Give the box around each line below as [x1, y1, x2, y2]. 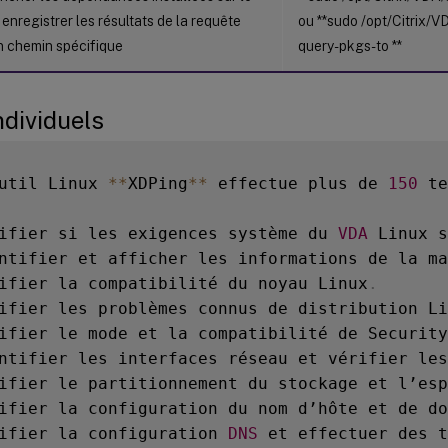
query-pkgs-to [298, 37, 392, 54]
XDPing [128, 173, 188, 193]
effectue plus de [208, 173, 388, 193]
